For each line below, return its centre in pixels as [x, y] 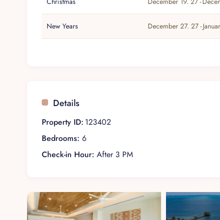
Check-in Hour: [68, 155]
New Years [63, 26]
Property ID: [63, 122]
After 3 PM [114, 155]
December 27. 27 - [175, 26]
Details [67, 103]
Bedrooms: [61, 138]
